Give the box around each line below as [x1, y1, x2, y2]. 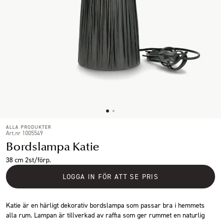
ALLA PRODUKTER [6, 123, 51, 130]
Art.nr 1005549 [6, 129, 43, 137]
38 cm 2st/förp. [6, 155, 51, 164]
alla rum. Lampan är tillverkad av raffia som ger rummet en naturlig [6, 210, 205, 219]
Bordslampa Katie [6, 139, 99, 154]
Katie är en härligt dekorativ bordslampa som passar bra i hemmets [6, 200, 205, 209]
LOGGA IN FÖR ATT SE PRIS [62, 172, 159, 181]
